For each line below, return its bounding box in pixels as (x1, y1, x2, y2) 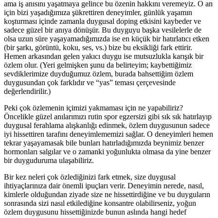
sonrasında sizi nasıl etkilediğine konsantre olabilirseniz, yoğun (4, 199, 196, 207)
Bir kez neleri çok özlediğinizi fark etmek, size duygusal (4, 172, 176, 181)
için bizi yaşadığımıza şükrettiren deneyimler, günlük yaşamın (4, 8, 192, 17)
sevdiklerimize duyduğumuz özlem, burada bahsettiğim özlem (4, 69, 193, 78)
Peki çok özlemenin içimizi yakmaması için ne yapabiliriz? (4, 103, 183, 112)
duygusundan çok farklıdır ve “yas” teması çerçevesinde (4, 78, 176, 87)
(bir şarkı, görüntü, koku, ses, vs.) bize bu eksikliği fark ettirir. (4, 43, 192, 52)
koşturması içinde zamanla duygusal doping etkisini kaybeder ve (4, 17, 201, 25)
